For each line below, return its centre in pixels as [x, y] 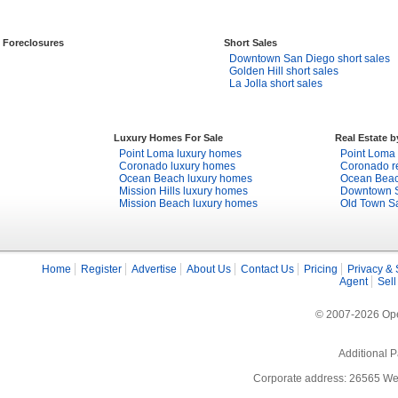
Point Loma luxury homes [180, 154]
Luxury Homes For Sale [168, 138]
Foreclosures [33, 43]
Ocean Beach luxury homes [186, 179]
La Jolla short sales [276, 84]
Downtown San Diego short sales [310, 59]
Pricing [321, 269]
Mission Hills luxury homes [183, 191]
